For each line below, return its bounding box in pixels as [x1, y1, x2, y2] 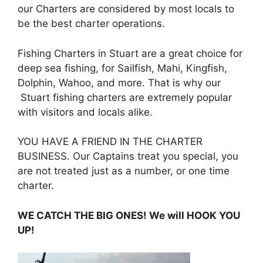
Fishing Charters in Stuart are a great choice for [18, 47, 242, 59]
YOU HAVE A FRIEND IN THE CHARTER [18, 136, 203, 147]
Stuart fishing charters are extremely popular [18, 91, 232, 103]
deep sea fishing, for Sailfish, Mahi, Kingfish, [18, 62, 227, 74]
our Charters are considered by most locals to [18, 3, 234, 15]
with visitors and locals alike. [18, 106, 153, 118]
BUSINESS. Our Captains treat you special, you [18, 150, 238, 162]
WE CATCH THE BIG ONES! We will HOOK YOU [18, 209, 240, 221]
